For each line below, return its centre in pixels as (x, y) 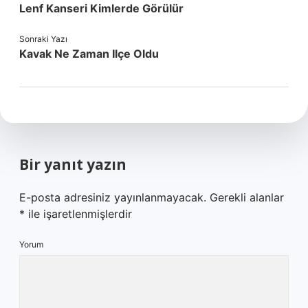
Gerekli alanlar (247, 197)
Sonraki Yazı (43, 39)
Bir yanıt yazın (73, 164)
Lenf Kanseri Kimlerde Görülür (101, 8)
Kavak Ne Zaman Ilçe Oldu (89, 54)
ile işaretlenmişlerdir (78, 214)
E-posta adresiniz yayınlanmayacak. (113, 197)
